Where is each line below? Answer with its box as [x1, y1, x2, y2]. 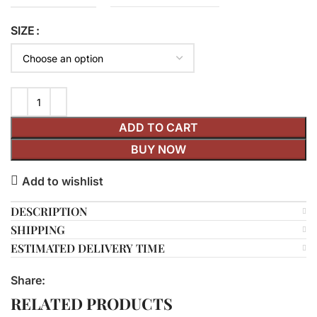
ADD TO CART [119, 120, 198, 134]
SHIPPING [11, 222, 65, 237]
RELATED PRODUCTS [11, 293, 173, 314]
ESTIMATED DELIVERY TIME [11, 241, 165, 255]
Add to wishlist [22, 173, 104, 188]
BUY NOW [131, 142, 186, 156]
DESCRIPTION [11, 204, 87, 219]
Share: [11, 273, 45, 287]
